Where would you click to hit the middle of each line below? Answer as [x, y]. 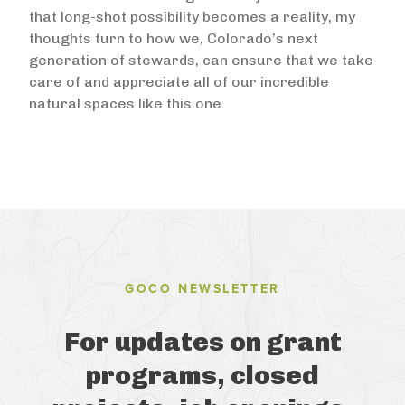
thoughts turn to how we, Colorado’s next [174, 38]
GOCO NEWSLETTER [202, 289]
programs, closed [202, 375]
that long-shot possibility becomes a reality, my [192, 17]
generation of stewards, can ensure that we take [201, 60]
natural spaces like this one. [127, 104]
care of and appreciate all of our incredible [179, 82]
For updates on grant [202, 342]
